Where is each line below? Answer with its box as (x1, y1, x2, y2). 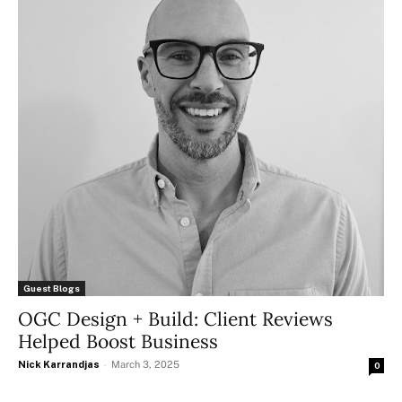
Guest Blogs (23, 283, 80, 294)
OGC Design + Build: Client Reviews (18, 307, 333, 332)
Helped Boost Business (18, 329, 218, 354)
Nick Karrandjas (18, 359, 100, 371)
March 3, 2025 (111, 359, 179, 371)
